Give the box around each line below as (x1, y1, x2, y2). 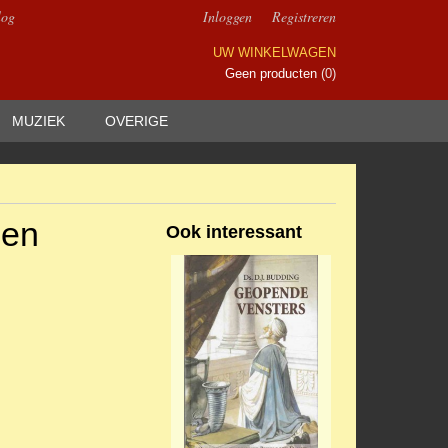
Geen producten (225, 66, 321, 81)
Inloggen (203, 7, 252, 26)
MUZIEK (12, 113, 65, 129)
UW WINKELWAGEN (213, 45, 336, 60)
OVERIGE (105, 113, 168, 129)
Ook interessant (166, 222, 302, 242)
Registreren (272, 7, 336, 26)
